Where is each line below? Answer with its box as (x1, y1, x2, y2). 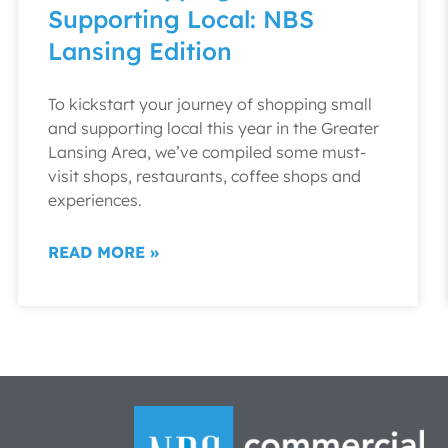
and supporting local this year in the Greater (48, 118, 379, 138)
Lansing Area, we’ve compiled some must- (48, 142, 366, 162)
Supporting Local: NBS (48, 4, 314, 34)
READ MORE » (48, 242, 159, 262)
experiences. (48, 190, 142, 210)
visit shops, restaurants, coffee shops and (48, 166, 361, 186)
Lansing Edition (48, 36, 232, 66)
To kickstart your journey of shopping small (48, 94, 372, 114)
